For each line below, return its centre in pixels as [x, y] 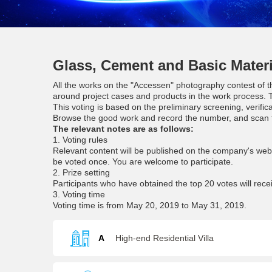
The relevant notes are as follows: [123, 129]
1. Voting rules [80, 140]
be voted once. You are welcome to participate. [143, 161]
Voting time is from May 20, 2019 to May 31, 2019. [150, 205]
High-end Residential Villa [165, 238]
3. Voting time [79, 194]
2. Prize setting [81, 172]
